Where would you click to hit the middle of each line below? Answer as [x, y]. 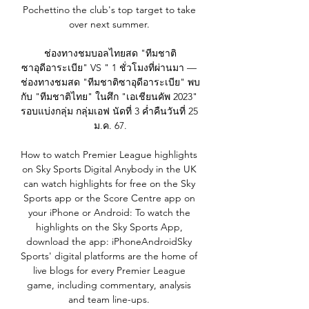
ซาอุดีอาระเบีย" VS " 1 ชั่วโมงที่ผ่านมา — [109, 68]
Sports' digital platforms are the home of [109, 256]
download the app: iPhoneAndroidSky [109, 242]
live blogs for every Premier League [109, 271]
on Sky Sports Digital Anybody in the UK [109, 169]
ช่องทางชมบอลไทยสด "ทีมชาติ [110, 53]
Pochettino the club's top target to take [109, 10]
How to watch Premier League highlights [109, 155]
